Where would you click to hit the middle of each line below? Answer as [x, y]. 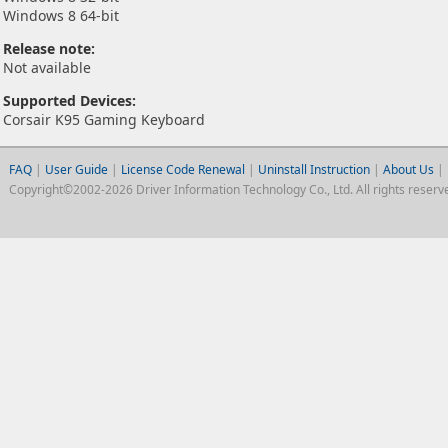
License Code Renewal [182, 169]
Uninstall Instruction [313, 169]
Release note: [49, 48]
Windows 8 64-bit [61, 15]
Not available [47, 67]
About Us [408, 169]
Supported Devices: [69, 100]
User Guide [77, 169]
